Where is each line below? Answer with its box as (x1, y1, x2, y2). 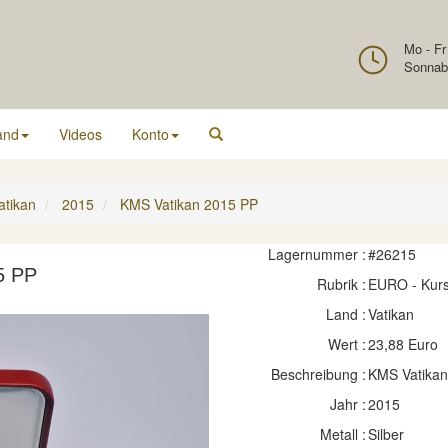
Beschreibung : (270, 364, 366, 384)
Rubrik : (316, 274, 366, 294)
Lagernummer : (267, 244, 366, 264)
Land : (325, 304, 366, 324)
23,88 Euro (367, 334, 438, 354)
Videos (59, 124, 102, 144)
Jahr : (329, 394, 366, 414)
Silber (367, 424, 404, 444)
